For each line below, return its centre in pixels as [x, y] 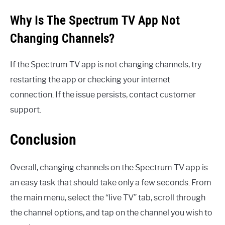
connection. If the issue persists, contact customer [103, 94]
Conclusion [43, 139]
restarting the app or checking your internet [90, 79]
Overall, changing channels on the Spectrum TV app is [109, 167]
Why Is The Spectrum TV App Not [95, 20]
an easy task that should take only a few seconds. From [111, 183]
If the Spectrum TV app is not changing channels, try [106, 64]
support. [26, 109]
